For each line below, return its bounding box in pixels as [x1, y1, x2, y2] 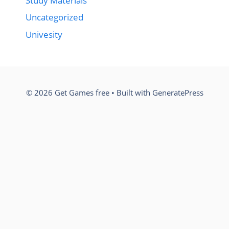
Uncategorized [26, 11, 83, 23]
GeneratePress [152, 87, 203, 98]
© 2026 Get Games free [26, 87, 109, 98]
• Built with [109, 87, 152, 98]
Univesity [26, 28, 62, 40]
